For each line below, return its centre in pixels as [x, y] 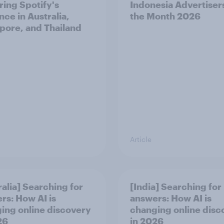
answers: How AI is [171, 198]
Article [141, 139]
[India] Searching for [176, 186]
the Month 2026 [165, 16]
